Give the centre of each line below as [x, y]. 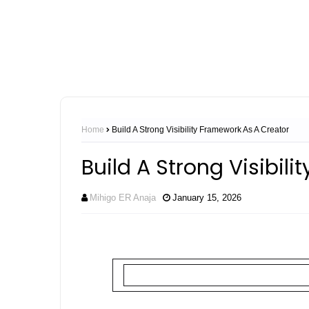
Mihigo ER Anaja [123, 198]
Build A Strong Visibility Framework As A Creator [200, 130]
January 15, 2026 [207, 198]
